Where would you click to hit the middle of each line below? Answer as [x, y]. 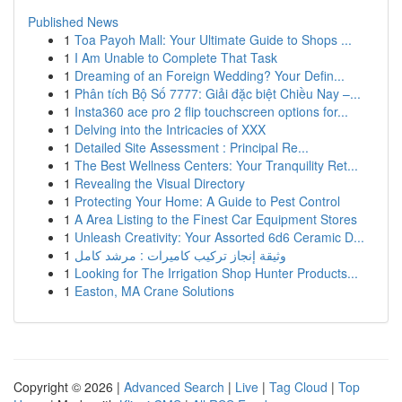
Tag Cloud [298, 387]
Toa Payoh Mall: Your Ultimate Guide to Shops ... [213, 39]
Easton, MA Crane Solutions [154, 291]
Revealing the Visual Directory [160, 183]
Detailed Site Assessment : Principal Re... [192, 147]
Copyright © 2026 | [69, 387]
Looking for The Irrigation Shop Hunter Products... [216, 273]
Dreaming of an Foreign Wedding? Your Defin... [210, 75]
